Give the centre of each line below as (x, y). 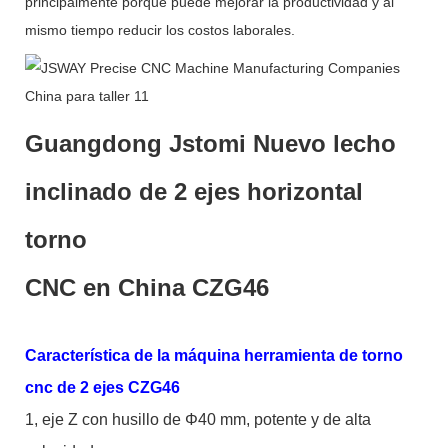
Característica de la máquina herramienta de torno (214, 355)
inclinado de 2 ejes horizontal (194, 191)
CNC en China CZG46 (147, 287)
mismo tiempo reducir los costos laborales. (160, 29)
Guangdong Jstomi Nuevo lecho (210, 143)
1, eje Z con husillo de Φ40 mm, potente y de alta (198, 419)
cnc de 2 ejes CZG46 (102, 387)
